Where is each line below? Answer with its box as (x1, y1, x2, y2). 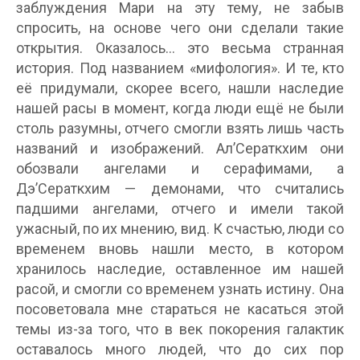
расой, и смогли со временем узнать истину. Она (16, 280, 344, 297)
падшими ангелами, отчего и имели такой (16, 200, 344, 217)
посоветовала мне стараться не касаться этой (16, 301, 344, 317)
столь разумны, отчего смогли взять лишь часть (16, 120, 344, 137)
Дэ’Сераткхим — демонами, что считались (16, 180, 344, 197)
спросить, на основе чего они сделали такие (16, 19, 344, 36)
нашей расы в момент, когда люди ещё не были (16, 100, 344, 117)
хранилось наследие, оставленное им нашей (16, 260, 344, 277)
